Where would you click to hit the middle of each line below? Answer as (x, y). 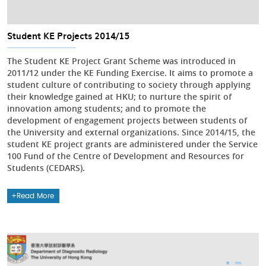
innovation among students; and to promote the (107, 108)
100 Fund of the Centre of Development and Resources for (126, 156)
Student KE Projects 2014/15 (68, 35)
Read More (36, 196)
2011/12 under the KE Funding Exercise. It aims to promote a (130, 72)
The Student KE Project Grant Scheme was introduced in (121, 61)
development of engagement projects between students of (127, 120)
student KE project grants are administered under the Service (132, 144)
